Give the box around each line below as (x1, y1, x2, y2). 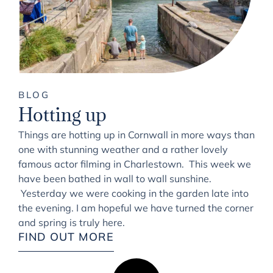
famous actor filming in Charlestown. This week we (18, 158, 251, 171)
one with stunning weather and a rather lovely (18, 143, 228, 156)
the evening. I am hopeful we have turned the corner (18, 202, 253, 214)
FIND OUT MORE (18, 230, 114, 244)
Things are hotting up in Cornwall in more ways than (18, 129, 255, 141)
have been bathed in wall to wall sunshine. (18, 172, 211, 185)
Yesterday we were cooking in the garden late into (18, 187, 249, 200)
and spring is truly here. (18, 216, 125, 229)
